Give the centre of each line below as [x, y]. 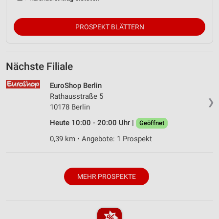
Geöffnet [152, 123]
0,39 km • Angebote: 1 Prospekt [101, 139]
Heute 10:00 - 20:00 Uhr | [93, 122]
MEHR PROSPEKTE [107, 177]
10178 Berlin [70, 107]
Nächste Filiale [39, 66]
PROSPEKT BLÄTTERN [109, 27]
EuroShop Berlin [76, 85]
